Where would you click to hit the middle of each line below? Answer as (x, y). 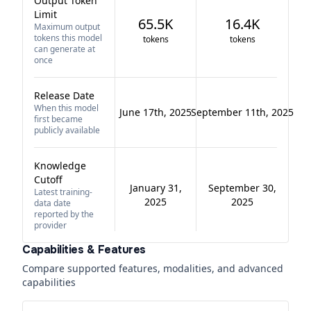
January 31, (155, 188)
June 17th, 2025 (155, 112)
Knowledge (60, 166)
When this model (66, 108)
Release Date (64, 95)
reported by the (64, 214)
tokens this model (68, 38)
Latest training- (63, 192)
